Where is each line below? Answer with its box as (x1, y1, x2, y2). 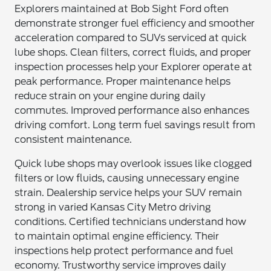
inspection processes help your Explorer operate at (15, 61, 253, 73)
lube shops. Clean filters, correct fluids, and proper (15, 47, 252, 58)
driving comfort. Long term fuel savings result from (15, 119, 256, 131)
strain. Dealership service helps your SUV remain (15, 187, 243, 198)
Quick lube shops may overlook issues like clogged (15, 158, 252, 169)
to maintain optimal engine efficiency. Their (15, 230, 220, 242)
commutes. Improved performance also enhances (15, 105, 250, 116)
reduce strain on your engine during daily (15, 90, 206, 102)
